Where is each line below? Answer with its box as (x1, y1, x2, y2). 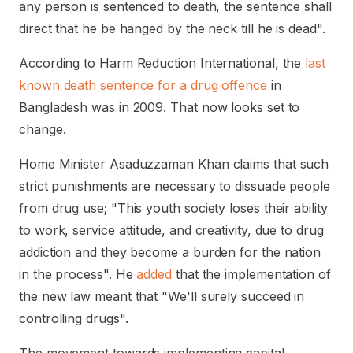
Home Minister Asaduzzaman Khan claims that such (19, 156, 329, 172)
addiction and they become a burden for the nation (19, 244, 321, 260)
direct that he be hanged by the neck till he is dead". (19, 20, 325, 36)
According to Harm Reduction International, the (19, 55, 306, 71)
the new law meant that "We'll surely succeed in (19, 288, 305, 304)
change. (19, 121, 66, 137)
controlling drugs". (19, 310, 128, 326)
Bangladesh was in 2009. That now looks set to (19, 99, 300, 115)
